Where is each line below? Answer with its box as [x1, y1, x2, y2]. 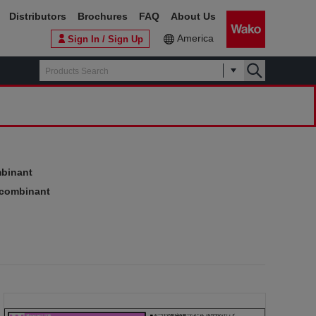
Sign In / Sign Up [68, 33, 143, 44]
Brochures [78, 11, 128, 22]
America [177, 32, 214, 44]
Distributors [9, 11, 66, 22]
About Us [171, 11, 216, 22]
